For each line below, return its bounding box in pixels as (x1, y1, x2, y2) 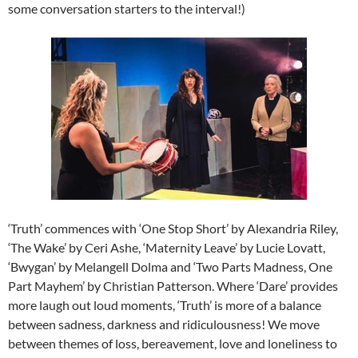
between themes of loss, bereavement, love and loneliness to (8, 336, 337, 352)
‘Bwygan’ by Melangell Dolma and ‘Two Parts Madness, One (8, 259, 332, 275)
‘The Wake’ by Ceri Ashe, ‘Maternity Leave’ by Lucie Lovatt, (8, 240, 325, 256)
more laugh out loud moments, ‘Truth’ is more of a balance (8, 297, 321, 313)
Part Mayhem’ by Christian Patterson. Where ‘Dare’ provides (8, 278, 338, 294)
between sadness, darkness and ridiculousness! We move (8, 316, 320, 332)
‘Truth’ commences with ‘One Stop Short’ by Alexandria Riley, (8, 221, 338, 237)
